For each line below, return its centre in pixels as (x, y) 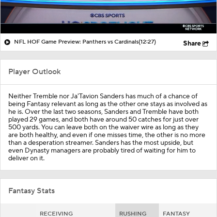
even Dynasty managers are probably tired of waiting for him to (102, 150)
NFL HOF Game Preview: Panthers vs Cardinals (76, 42)
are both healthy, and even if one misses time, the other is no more (107, 135)
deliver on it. (26, 158)
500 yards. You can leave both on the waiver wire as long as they (103, 127)
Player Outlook (34, 71)
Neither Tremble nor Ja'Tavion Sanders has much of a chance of (103, 96)
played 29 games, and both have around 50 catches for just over (103, 119)
